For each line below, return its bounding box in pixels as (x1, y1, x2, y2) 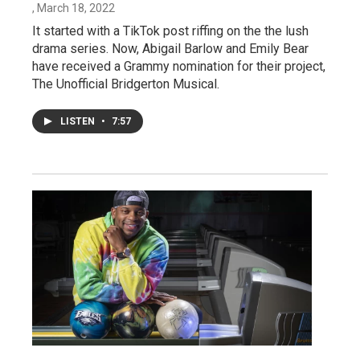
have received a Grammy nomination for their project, (32, 58, 325, 74)
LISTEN (60, 115, 97, 127)
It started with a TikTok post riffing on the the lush (32, 22, 309, 39)
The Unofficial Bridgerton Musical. (32, 76, 219, 92)
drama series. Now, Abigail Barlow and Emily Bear (32, 40, 309, 56)
